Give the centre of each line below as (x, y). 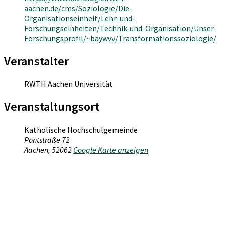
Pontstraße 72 (47, 140)
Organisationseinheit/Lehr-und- (80, 18)
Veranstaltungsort (52, 107)
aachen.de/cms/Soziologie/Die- (78, 8)
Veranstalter (36, 61)
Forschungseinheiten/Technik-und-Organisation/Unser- (121, 28)
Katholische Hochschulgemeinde (81, 130)
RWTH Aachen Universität (69, 84)
